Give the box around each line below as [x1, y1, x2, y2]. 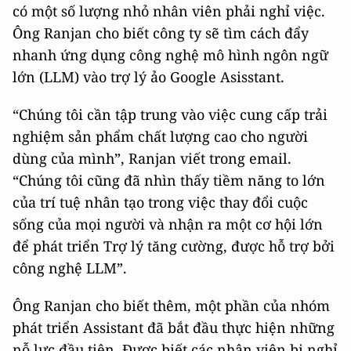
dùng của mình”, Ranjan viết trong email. [13, 149, 291, 168]
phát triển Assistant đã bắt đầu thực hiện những [13, 318, 335, 338]
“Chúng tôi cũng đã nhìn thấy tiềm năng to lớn [13, 171, 325, 190]
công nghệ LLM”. [13, 259, 127, 278]
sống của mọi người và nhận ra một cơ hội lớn [13, 215, 323, 234]
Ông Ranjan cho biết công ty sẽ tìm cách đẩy [13, 24, 309, 43]
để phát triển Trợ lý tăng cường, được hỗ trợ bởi [13, 237, 335, 256]
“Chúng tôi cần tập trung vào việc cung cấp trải [13, 105, 327, 125]
